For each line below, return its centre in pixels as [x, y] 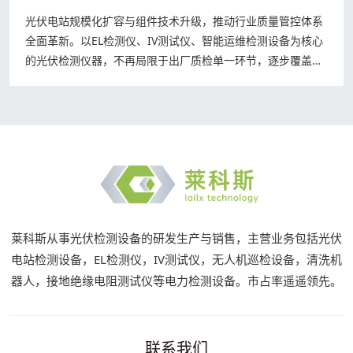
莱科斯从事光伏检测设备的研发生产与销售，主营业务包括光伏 [176, 238]
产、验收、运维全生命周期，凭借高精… [123, 80]
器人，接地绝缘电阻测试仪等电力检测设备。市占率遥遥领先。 [176, 281]
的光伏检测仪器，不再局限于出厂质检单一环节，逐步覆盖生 [174, 60]
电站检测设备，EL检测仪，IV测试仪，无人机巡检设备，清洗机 [176, 259]
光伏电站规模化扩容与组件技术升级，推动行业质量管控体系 [174, 21]
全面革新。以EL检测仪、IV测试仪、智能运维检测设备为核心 [174, 41]
